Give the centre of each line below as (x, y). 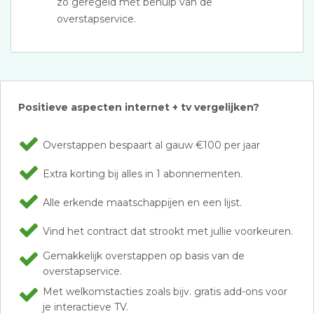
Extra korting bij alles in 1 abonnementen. (143, 174)
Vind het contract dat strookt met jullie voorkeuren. (168, 231)
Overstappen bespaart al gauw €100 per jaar (151, 145)
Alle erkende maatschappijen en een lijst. (142, 203)
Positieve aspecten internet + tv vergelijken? (139, 107)
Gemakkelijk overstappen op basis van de (144, 256)
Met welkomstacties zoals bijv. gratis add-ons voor (165, 292)
